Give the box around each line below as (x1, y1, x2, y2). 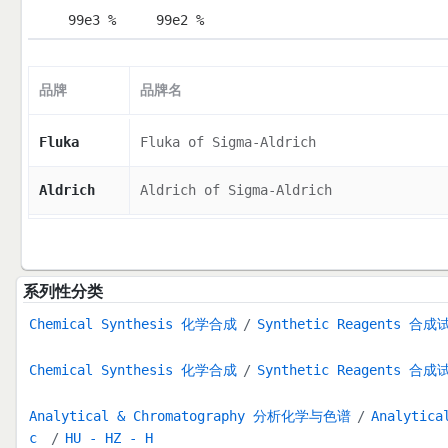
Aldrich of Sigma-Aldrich (139, 182, 332, 199)
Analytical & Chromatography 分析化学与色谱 (29, 408, 351, 425)
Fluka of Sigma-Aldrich (139, 134, 316, 151)
